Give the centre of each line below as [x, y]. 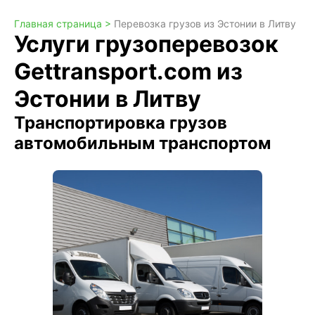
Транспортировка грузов [121, 123]
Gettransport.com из [128, 71]
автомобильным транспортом [142, 143]
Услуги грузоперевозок [146, 44]
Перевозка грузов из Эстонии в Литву [205, 24]
